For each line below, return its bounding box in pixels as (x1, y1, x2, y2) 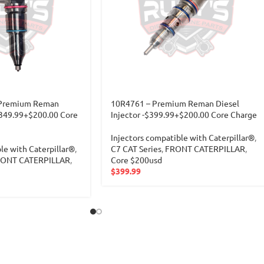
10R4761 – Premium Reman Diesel (111, 98, 239, 108)
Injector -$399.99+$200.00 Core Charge (111, 109, 257, 120)
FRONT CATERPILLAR (165, 143, 245, 154)
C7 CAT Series (111, 143, 161, 154)
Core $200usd (111, 154, 162, 165)
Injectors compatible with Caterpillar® (111, 132, 255, 143)
